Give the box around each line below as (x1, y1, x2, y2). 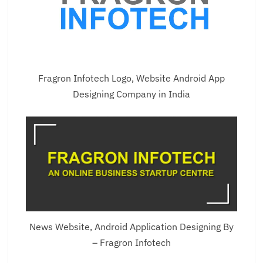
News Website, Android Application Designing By (29, 220, 234, 232)
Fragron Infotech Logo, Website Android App (38, 72, 225, 85)
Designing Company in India (72, 88, 190, 100)
